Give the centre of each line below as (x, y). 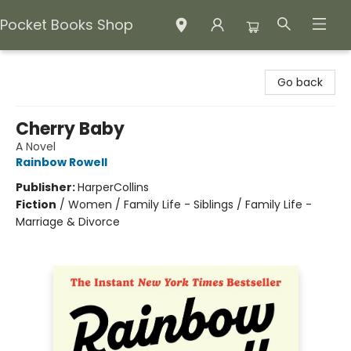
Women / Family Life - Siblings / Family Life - (190, 204)
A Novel (36, 147)
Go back (300, 82)
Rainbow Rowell (62, 162)
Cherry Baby (70, 129)
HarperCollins (113, 187)
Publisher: (47, 187)
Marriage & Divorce (68, 222)
